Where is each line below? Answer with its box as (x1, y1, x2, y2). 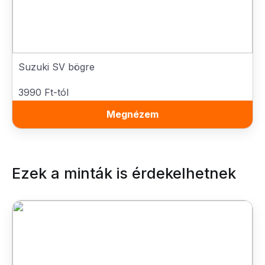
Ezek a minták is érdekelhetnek (12, 164, 236, 182)
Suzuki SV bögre (18, 61, 95, 73)
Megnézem (106, 108, 159, 120)
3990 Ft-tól (18, 86, 69, 98)
